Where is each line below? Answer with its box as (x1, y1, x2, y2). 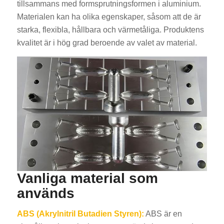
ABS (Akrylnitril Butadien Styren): (16, 209, 144, 218)
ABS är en (143, 209, 182, 218)
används (16, 185, 74, 201)
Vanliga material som (16, 170, 158, 186)
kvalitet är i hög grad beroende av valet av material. (16, 38, 197, 47)
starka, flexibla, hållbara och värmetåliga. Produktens (16, 25, 204, 34)
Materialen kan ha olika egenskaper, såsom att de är (16, 12, 201, 21)
